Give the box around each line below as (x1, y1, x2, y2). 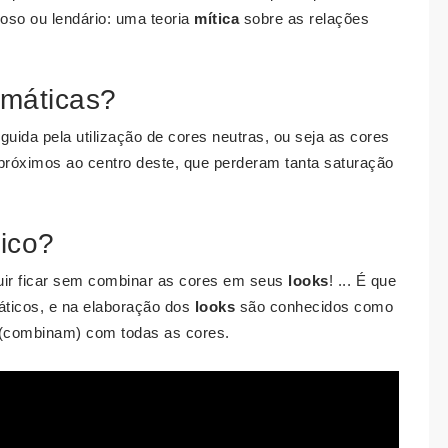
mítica (194, 10, 239, 27)
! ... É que (328, 272, 396, 289)
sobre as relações (239, 10, 369, 27)
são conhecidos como (235, 298, 393, 315)
